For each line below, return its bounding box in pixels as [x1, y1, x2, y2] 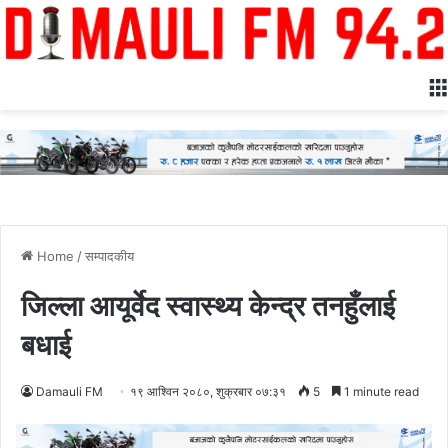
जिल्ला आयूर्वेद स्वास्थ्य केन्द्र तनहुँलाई [21, 288, 395, 323]
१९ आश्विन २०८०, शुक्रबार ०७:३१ [130, 383, 286, 399]
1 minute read [341, 383, 419, 399]
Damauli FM [36, 383, 103, 399]
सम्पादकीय [85, 247, 134, 264]
